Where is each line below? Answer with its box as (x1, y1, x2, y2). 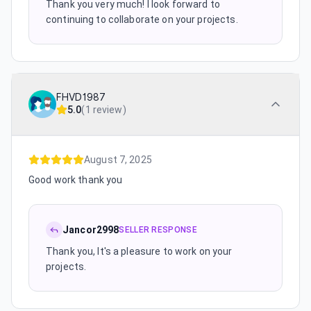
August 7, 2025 (84, 154, 152, 165)
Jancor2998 (62, 224, 119, 235)
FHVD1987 (56, 92, 106, 103)
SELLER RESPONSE (119, 225, 197, 235)
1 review (85, 104, 123, 115)
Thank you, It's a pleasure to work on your (46, 246, 233, 257)
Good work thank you (28, 174, 123, 185)
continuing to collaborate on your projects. (46, 14, 238, 25)
